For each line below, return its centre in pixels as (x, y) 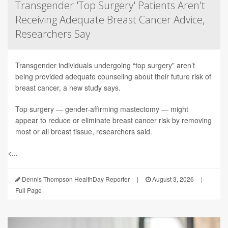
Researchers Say (53, 34)
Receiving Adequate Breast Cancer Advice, (110, 19)
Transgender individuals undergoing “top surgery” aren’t (105, 65)
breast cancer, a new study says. (68, 87)
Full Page (28, 190)
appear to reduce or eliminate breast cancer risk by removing (113, 120)
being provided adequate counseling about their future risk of (113, 76)
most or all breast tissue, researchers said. (84, 131)
